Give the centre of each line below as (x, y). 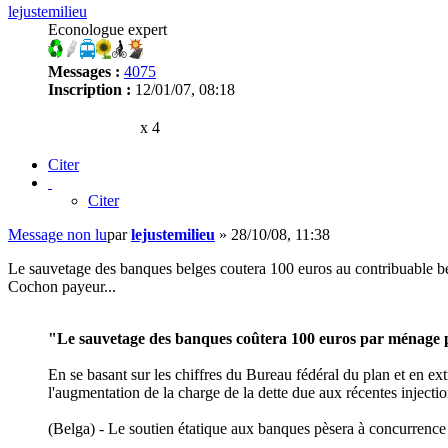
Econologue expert (107, 29)
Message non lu (57, 234)
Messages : (84, 71)
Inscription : (89, 89)
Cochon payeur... (62, 286)
